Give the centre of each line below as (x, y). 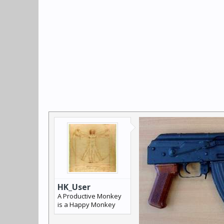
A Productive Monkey (89, 196)
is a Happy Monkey (86, 204)
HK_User (74, 187)
